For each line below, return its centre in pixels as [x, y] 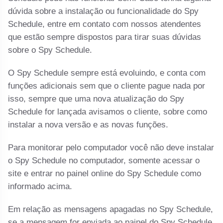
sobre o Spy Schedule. [50, 50]
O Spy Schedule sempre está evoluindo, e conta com [107, 73]
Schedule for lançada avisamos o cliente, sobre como [108, 112]
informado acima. [40, 187]
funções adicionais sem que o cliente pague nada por [107, 86]
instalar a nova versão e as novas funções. [88, 125]
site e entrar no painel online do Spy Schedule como [105, 174]
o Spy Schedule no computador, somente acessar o [104, 161]
